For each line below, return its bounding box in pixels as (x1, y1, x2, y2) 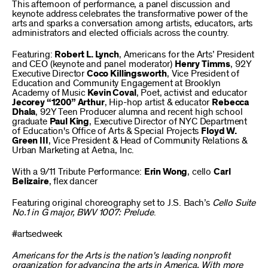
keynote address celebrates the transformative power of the (12, 9, 248, 19)
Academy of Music (12, 88, 88, 98)
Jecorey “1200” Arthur (12, 98, 105, 107)
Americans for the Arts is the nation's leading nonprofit (12, 251, 231, 260)
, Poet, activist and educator (136, 88, 247, 98)
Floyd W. (201, 126, 237, 136)
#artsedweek (12, 229, 63, 239)
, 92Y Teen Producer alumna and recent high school (35, 107, 243, 117)
